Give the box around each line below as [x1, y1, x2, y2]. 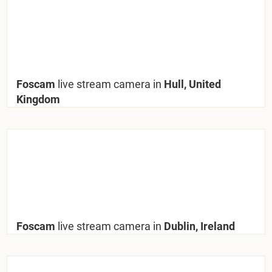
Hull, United [161, 77, 222, 90]
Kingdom [16, 92, 61, 106]
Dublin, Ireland [161, 219, 236, 233]
